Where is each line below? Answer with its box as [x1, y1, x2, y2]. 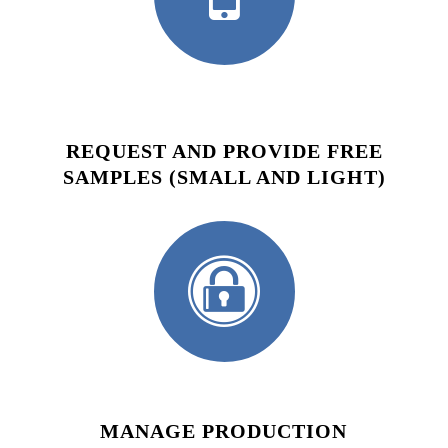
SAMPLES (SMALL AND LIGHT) [62, 166, 386, 189]
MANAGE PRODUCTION [100, 419, 348, 442]
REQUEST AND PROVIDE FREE [65, 140, 383, 163]
